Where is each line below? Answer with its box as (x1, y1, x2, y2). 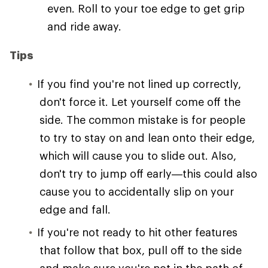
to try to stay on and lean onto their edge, (39, 131, 255, 144)
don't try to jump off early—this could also (39, 167, 257, 180)
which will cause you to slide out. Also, (39, 149, 236, 162)
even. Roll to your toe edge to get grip (47, 2, 245, 15)
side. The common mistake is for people (39, 113, 245, 126)
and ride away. (47, 20, 121, 33)
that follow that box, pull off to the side (39, 243, 242, 257)
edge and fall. (39, 203, 111, 216)
